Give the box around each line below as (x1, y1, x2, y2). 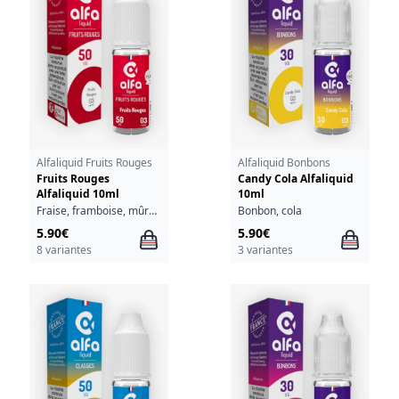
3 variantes (237, 241, 293, 257)
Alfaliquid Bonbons (237, 155, 330, 171)
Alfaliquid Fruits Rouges (36, 155, 152, 171)
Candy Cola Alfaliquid (237, 171, 354, 187)
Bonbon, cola (237, 202, 302, 218)
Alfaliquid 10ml (36, 186, 119, 202)
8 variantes (36, 241, 92, 257)
